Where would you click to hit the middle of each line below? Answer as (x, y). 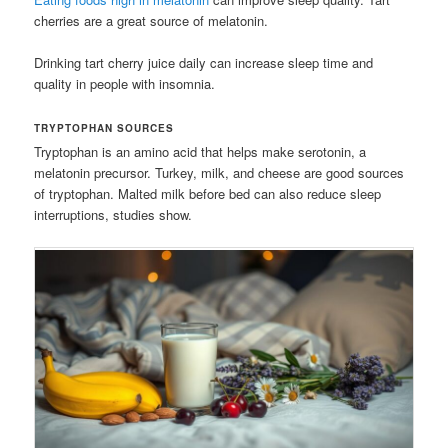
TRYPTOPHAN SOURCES (104, 128)
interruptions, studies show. (113, 215)
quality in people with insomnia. (125, 84)
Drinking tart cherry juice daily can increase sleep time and (204, 63)
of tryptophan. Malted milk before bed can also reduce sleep (208, 194)
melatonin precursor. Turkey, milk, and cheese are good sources (219, 173)
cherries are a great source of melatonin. (151, 21)
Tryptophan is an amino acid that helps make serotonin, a (200, 152)
